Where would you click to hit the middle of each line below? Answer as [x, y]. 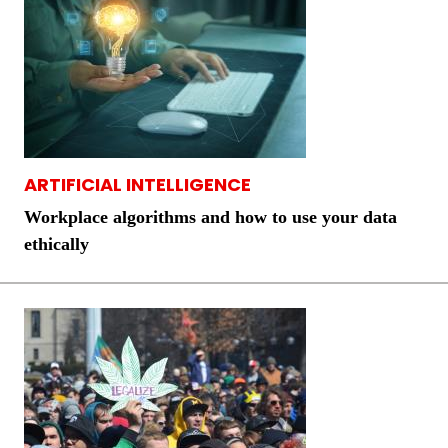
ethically [56, 244]
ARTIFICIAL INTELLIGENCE [137, 185]
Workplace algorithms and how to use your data [210, 217]
